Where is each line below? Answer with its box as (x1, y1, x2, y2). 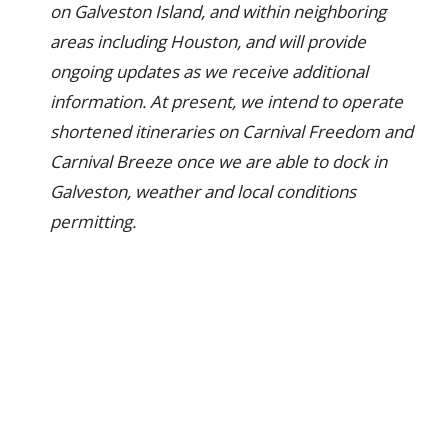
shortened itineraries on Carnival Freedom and (50, 120, 413, 143)
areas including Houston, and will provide (50, 30, 366, 53)
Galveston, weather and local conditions (50, 180, 356, 203)
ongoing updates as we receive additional (50, 60, 368, 83)
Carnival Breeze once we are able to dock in (50, 150, 387, 173)
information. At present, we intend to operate (50, 90, 403, 113)
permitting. (50, 210, 136, 233)
